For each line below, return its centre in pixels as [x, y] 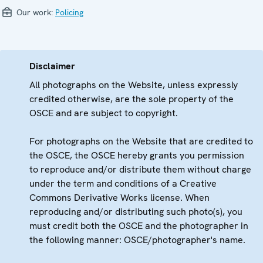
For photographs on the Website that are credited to [141, 141]
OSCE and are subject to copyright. [104, 113]
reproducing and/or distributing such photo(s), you [136, 212]
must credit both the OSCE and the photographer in [139, 226]
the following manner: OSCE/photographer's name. [137, 240]
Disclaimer [52, 66]
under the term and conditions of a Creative [123, 184]
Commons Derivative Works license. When [119, 198]
